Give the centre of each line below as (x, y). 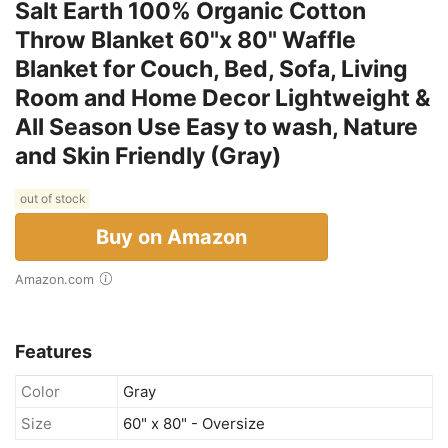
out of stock (52, 199)
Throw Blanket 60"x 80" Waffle (185, 39)
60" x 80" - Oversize (194, 423)
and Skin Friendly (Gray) (148, 155)
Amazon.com (59, 279)
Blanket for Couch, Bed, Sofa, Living (211, 68)
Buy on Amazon (171, 236)
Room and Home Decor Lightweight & (223, 97)
